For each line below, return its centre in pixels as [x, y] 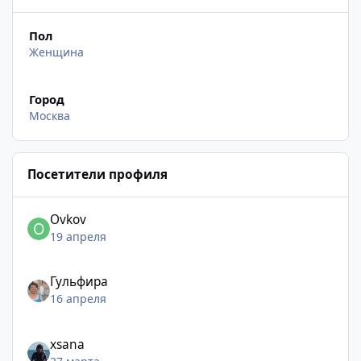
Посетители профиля [98, 175]
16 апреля [79, 299]
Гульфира [79, 282]
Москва [49, 116]
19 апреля [79, 237]
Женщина [56, 52]
